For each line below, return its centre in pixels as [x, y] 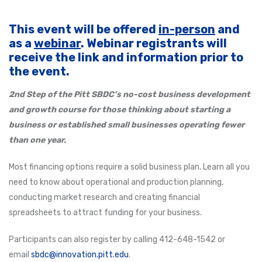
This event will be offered [84, 30]
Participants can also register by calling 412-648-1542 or [117, 240]
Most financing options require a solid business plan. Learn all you [129, 167]
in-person [187, 30]
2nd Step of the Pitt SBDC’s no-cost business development [130, 95]
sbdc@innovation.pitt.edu [80, 255]
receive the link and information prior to [126, 58]
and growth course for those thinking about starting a [120, 110]
